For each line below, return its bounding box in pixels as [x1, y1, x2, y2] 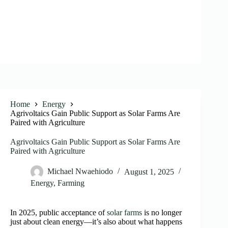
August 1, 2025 [124, 167, 174, 176]
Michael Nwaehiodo [47, 167, 113, 176]
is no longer [142, 208, 182, 217]
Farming [58, 179, 84, 188]
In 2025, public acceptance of [10, 208, 107, 217]
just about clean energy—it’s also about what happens [10, 217, 182, 226]
